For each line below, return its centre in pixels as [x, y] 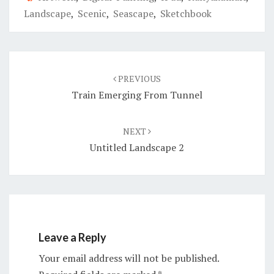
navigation [41, 74]
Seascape [133, 13]
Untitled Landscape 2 [137, 147]
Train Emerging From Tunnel [137, 94]
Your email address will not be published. [129, 258]
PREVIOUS [139, 78]
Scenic [92, 13]
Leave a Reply [72, 237]
